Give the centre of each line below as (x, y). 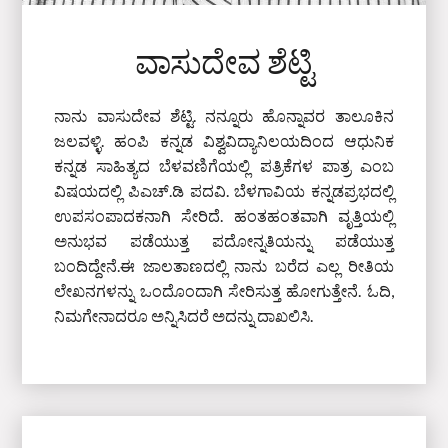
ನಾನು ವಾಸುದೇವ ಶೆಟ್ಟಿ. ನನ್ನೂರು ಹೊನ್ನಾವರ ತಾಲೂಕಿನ (224, 115)
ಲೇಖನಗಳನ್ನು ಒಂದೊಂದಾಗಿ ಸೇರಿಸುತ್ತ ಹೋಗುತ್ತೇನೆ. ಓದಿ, (224, 290)
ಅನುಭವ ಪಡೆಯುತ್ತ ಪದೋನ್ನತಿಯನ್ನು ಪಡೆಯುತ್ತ (224, 240)
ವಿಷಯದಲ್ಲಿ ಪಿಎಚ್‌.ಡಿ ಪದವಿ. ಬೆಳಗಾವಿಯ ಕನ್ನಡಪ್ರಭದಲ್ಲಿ (224, 190)
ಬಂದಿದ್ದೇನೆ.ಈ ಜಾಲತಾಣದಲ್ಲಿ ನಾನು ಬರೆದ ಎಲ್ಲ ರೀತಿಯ (224, 265)
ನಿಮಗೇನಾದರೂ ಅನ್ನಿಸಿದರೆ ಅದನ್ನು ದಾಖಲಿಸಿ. (184, 315)
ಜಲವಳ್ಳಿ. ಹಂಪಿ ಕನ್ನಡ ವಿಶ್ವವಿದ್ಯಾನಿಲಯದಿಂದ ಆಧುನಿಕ (224, 140)
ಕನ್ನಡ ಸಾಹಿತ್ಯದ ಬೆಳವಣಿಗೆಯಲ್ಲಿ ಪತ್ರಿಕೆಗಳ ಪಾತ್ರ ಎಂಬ (224, 165)
